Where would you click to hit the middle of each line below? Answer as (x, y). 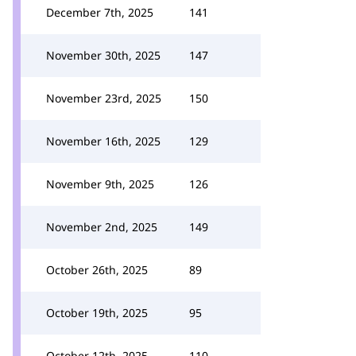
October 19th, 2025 (97, 313)
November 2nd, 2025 (102, 227)
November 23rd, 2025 (104, 98)
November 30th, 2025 (103, 55)
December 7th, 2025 (100, 12)
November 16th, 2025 (103, 141)
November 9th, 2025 (100, 184)
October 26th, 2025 (97, 270)
